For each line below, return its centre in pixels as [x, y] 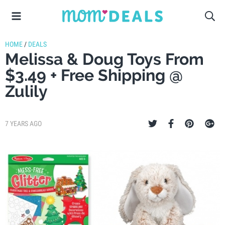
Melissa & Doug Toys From [104, 59]
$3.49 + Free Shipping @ [94, 75]
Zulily [26, 91]
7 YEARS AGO [23, 124]
